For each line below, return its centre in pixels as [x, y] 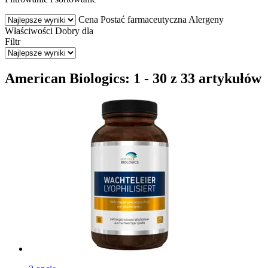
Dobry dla [74, 31]
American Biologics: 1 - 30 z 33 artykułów [133, 78]
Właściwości [29, 31]
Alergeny [206, 19]
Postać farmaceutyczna [144, 19]
